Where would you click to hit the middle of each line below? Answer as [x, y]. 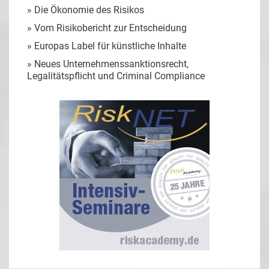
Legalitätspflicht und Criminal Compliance [116, 76]
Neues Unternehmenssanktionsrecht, [110, 64]
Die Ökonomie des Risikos [88, 10]
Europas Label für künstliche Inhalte [109, 46]
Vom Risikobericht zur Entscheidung [109, 28]
